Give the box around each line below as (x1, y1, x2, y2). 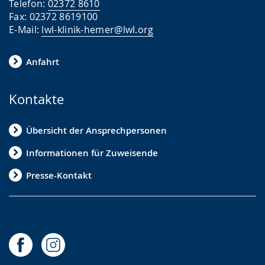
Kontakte (9, 91, 64, 108)
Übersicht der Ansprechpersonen (26, 124, 167, 137)
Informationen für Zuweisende (26, 146, 158, 159)
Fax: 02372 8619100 (9, 10, 98, 23)
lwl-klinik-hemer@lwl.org (41, 23, 154, 36)
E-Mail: (9, 23, 42, 36)
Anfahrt (26, 55, 59, 68)
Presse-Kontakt (26, 169, 92, 182)
